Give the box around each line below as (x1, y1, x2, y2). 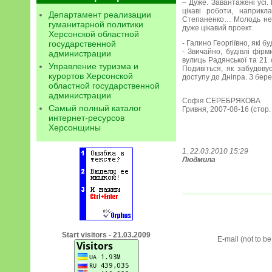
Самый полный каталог (49, 103, 141, 113)
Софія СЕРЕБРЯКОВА (182, 97, 260, 105)
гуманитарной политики (49, 19, 143, 29)
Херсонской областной (49, 29, 139, 39)
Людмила (182, 155, 216, 164)
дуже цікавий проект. (182, 24, 253, 32)
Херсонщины (49, 123, 101, 132)
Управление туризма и (49, 61, 138, 71)
